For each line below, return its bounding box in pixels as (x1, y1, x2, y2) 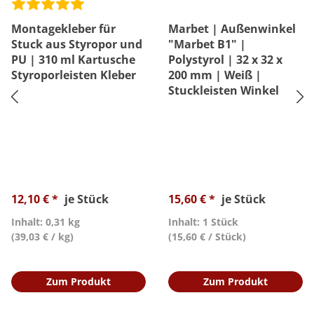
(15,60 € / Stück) (168, 230, 246, 243)
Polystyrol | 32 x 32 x (168, 52, 282, 67)
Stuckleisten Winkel (168, 83, 279, 98)
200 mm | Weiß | (168, 67, 261, 83)
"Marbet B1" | (168, 36, 246, 52)
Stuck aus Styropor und (11, 36, 142, 52)
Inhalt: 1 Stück (168, 215, 238, 228)
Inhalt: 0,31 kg (11, 215, 80, 228)
